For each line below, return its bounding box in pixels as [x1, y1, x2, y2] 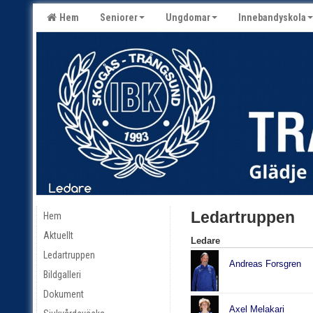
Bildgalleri [43, 269, 81, 281]
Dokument [43, 289, 84, 300]
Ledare [190, 235, 220, 247]
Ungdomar [166, 12, 210, 23]
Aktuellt [43, 230, 73, 242]
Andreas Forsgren [228, 259, 301, 270]
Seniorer [100, 12, 138, 23]
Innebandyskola [238, 12, 306, 23]
